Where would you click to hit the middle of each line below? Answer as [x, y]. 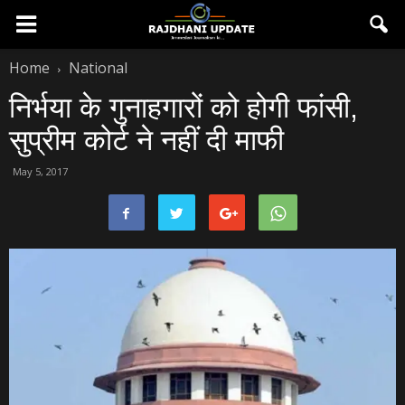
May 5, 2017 [40, 171]
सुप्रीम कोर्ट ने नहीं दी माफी [146, 140]
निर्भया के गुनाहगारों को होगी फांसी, [184, 108]
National [98, 68]
